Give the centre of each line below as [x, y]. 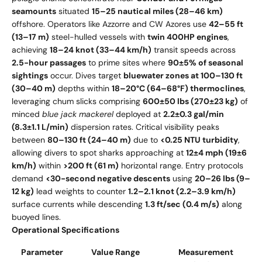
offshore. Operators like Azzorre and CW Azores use [110, 24]
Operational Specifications [65, 230]
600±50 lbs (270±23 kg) [190, 101]
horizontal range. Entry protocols [181, 165]
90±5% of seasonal [206, 62]
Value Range [116, 252]
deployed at [138, 114]
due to [146, 139]
